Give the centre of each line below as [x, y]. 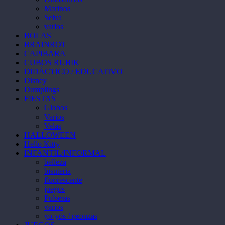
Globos [56, 107]
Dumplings [42, 89]
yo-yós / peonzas [71, 216]
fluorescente [63, 180]
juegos [54, 189]
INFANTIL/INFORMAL [65, 153]
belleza [55, 162]
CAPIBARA [45, 53]
